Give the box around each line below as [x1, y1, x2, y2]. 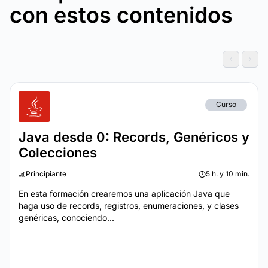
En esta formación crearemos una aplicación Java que [19, 188, 230, 199]
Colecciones [19, 145, 97, 160]
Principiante [26, 169, 66, 178]
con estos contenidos [10, 2, 233, 28]
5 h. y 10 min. [206, 169, 249, 178]
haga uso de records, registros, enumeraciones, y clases [19, 200, 239, 211]
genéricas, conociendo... [19, 212, 114, 223]
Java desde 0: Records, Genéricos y [19, 129, 249, 145]
